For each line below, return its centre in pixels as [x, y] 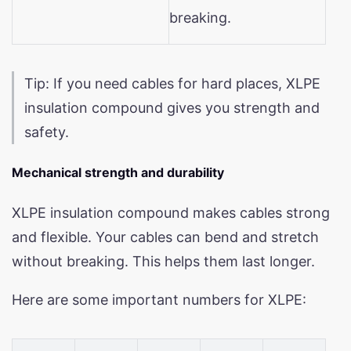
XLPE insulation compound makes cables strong [171, 212]
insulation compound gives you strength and [172, 107]
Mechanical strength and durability [118, 172]
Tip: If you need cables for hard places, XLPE [172, 83]
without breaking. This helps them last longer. [163, 261]
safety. [47, 132]
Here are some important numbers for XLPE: [159, 299]
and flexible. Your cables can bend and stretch [165, 237]
